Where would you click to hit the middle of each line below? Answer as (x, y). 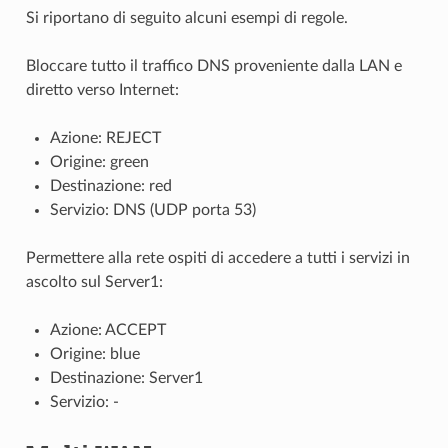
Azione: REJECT (105, 137)
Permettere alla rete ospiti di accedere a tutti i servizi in (217, 257)
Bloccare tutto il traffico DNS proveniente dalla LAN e (213, 65)
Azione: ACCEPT (107, 329)
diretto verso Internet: (102, 89)
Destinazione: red (110, 185)
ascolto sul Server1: (94, 281)
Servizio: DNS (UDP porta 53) (152, 209)
